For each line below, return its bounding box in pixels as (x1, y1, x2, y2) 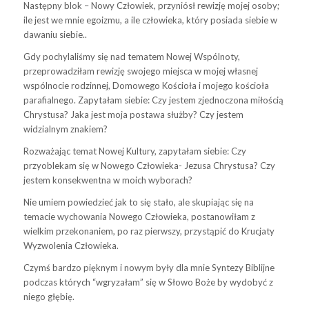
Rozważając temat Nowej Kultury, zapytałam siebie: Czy (23, 145, 246, 157)
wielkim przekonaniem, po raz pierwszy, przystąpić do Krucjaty (23, 225, 275, 237)
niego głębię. (23, 291, 74, 303)
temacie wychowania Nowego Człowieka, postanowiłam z (23, 210, 255, 222)
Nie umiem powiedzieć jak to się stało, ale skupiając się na (23, 196, 254, 208)
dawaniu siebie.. (23, 28, 87, 40)
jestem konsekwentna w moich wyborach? (23, 174, 192, 186)
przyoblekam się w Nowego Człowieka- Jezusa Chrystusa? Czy (23, 159, 275, 171)
